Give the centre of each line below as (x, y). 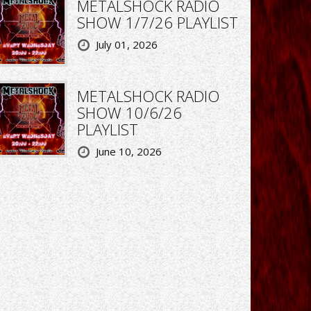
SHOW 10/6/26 (129, 113)
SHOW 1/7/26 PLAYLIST (157, 22)
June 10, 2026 (128, 152)
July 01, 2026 (126, 44)
